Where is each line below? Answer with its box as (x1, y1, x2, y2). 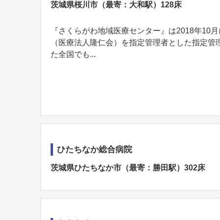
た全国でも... (51, 50, 96, 58)
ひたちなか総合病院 (57, 145, 132, 154)
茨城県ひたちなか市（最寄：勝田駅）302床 (51, 164, 205, 172)
